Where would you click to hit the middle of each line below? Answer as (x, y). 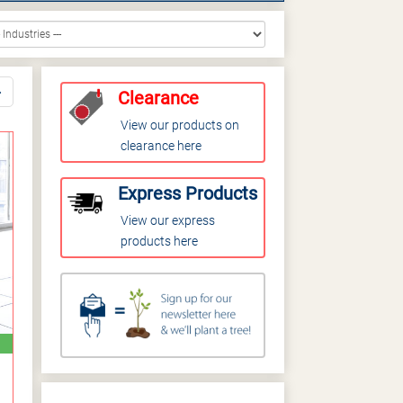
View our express (168, 220)
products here (159, 241)
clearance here (161, 146)
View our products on (180, 125)
